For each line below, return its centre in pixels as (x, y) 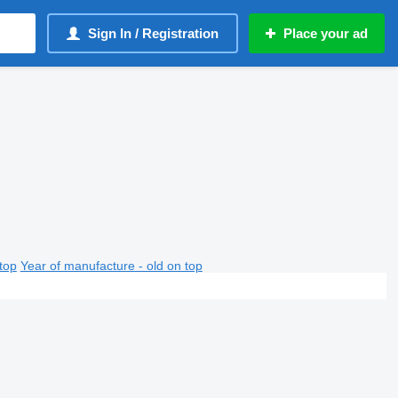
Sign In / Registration (153, 33)
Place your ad (326, 33)
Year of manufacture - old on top (111, 265)
